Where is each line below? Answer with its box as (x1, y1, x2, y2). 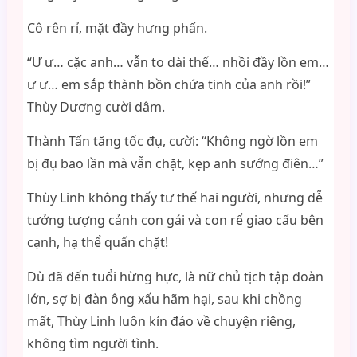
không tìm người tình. (26, 335, 159, 352)
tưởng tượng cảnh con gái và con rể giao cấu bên (26, 211, 324, 229)
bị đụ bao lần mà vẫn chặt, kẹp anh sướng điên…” (26, 155, 324, 172)
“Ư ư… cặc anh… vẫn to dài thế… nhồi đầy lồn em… (26, 53, 329, 71)
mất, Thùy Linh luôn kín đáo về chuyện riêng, (26, 312, 296, 330)
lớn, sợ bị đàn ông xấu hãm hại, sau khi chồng (26, 290, 302, 308)
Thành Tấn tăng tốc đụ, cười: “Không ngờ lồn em (26, 132, 318, 150)
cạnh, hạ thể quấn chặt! (26, 233, 168, 251)
